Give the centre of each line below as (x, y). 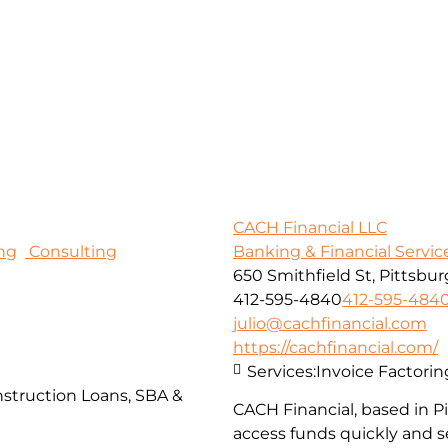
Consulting (71, 251)
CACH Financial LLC (310, 227)
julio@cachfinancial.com (330, 323)
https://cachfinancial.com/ (335, 347)
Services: (281, 371)
